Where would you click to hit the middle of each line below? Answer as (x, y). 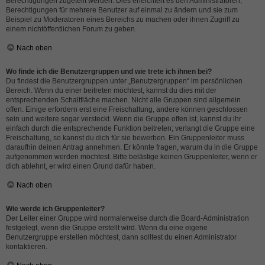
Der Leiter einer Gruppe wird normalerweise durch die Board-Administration (127, 218)
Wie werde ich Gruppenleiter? (55, 209)
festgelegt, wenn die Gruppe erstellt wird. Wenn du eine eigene (107, 228)
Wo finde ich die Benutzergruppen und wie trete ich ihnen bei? (109, 72)
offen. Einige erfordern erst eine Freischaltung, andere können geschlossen (127, 109)
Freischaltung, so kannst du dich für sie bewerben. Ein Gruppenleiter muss (125, 138)
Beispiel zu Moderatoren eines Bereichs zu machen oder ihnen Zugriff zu (123, 20)
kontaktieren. (27, 247)
